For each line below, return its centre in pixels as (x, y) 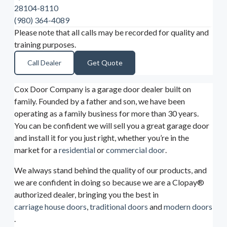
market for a (36, 150)
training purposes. (45, 45)
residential (77, 150)
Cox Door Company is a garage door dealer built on (103, 89)
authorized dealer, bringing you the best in (86, 195)
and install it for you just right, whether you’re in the (102, 138)
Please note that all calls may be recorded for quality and (111, 32)
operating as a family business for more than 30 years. (106, 113)
